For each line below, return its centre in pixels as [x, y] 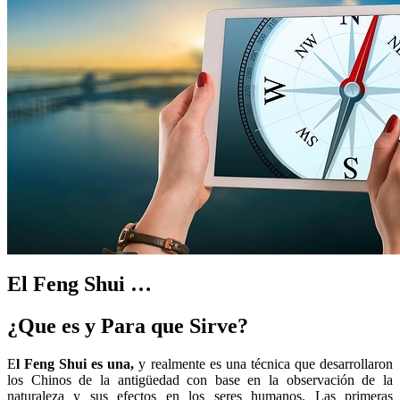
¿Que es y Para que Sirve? [128, 325]
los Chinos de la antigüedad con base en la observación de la [200, 379]
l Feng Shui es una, [75, 363]
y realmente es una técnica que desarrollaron [264, 363]
